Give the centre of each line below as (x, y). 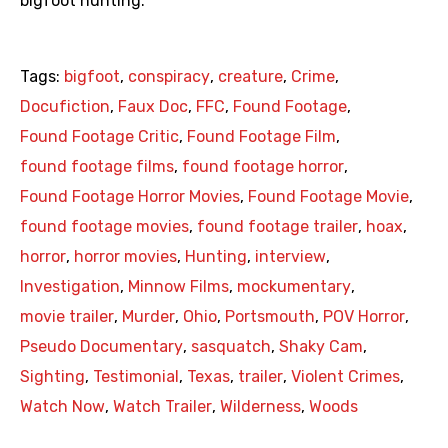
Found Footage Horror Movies (130, 197)
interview (290, 257)
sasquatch (231, 347)
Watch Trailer (162, 407)
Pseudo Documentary (101, 347)
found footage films (97, 167)
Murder (148, 317)
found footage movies (104, 227)
